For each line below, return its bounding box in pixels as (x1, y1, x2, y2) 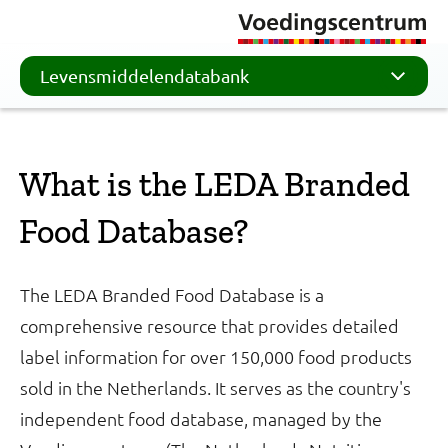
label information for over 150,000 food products (20, 345, 412, 368)
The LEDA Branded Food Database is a (20, 283, 324, 306)
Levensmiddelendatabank (40, 65, 249, 86)
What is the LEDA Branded (19, 164, 410, 205)
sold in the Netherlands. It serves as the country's (20, 376, 411, 399)
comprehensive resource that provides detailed (20, 314, 399, 337)
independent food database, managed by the (20, 407, 382, 430)
